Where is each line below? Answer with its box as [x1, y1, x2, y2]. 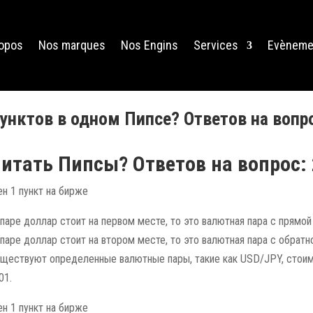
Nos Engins [120, 37, 178, 52]
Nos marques [38, 37, 105, 52]
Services [193, 37, 238, 52]
